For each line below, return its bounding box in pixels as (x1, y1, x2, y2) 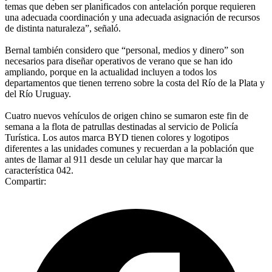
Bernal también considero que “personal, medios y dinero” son (5, 44, 244, 55)
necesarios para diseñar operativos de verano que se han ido (5, 55, 233, 66)
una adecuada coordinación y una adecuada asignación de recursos (5, 12, 260, 22)
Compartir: (5, 175, 46, 186)
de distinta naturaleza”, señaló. (5, 22, 121, 33)
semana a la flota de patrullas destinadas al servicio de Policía (5, 121, 238, 132)
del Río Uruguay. (5, 88, 71, 99)
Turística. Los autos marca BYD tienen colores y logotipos (5, 132, 229, 143)
